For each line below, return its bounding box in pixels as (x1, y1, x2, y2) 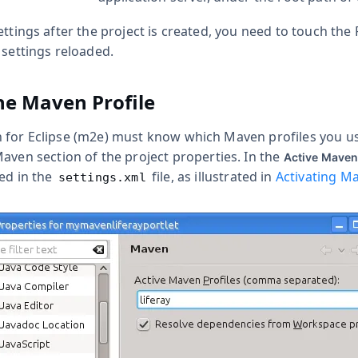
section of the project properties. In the (33, 148, 284, 166)
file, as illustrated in (148, 168, 276, 186)
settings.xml (58, 170, 146, 185)
